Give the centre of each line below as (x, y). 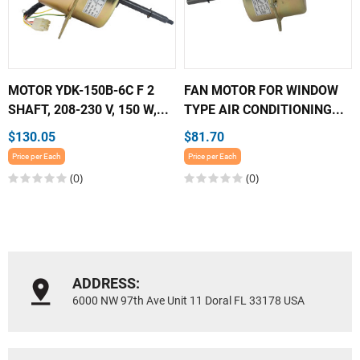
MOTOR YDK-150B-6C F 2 (81, 90)
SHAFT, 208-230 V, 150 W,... (88, 110)
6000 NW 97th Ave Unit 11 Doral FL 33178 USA (188, 301)
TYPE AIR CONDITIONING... (264, 110)
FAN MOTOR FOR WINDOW (261, 90)
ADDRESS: (106, 284)
